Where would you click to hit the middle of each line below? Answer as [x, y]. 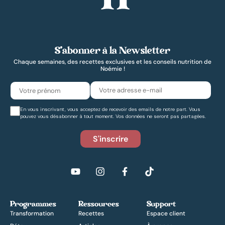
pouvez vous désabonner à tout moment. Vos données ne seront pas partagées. [113, 117]
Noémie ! [113, 69]
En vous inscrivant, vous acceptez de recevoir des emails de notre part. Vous [110, 109]
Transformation [32, 214]
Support [161, 205]
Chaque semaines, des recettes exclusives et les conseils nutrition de [113, 62]
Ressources [99, 205]
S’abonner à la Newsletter [113, 51]
